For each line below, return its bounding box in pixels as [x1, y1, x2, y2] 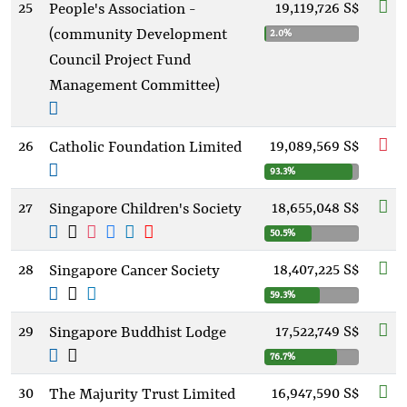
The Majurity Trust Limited [49, 386, 235, 403]
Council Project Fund [49, 52, 191, 69]
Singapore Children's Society [49, 201, 242, 218]
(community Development [49, 26, 227, 44]
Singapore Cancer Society [49, 263, 220, 280]
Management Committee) [49, 77, 220, 94]
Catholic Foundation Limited [49, 139, 242, 156]
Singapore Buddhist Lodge [49, 324, 226, 342]
